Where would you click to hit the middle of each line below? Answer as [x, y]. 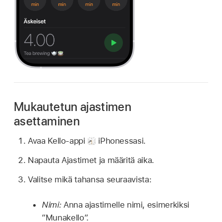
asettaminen [47, 121]
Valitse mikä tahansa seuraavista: [90, 179]
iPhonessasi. [121, 141]
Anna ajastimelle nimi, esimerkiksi [126, 205]
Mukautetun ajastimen [73, 107]
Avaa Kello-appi [58, 141]
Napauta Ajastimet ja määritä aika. [91, 160]
